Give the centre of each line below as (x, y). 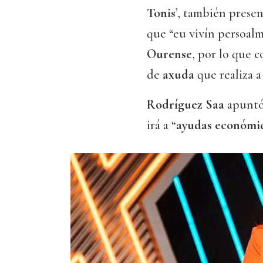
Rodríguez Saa (186, 105)
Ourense (169, 54)
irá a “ (161, 125)
